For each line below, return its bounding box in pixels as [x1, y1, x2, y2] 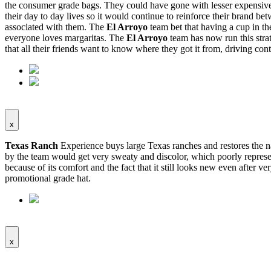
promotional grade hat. [5, 173, 91, 184]
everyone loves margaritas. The [5, 33, 126, 44]
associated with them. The [5, 22, 106, 33]
